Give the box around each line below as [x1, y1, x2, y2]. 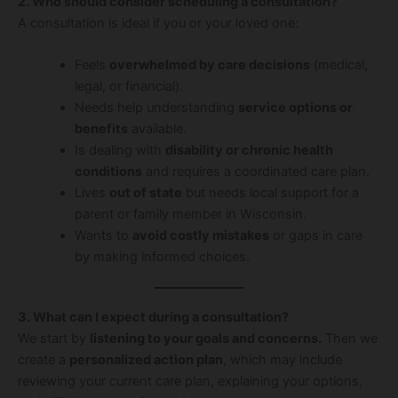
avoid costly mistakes [131, 227, 269, 244]
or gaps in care [268, 227, 362, 244]
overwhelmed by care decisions [108, 57, 310, 74]
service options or [237, 99, 353, 116]
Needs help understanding [74, 99, 238, 116]
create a [18, 352, 69, 369]
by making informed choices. [74, 249, 250, 266]
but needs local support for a [181, 185, 359, 202]
